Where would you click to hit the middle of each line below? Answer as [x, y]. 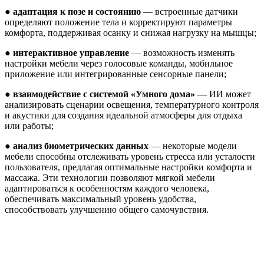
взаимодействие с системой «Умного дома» [104, 94]
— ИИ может [223, 94]
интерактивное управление [71, 52]
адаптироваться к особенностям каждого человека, [107, 188]
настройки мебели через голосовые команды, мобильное [119, 63]
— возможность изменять [182, 52]
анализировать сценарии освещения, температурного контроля [132, 104]
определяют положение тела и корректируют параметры [118, 22]
